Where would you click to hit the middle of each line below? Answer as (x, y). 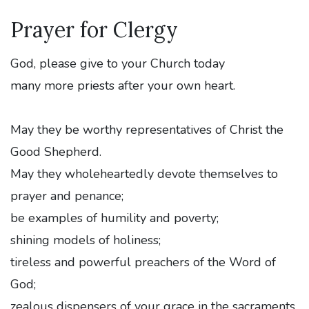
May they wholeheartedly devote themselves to (144, 173)
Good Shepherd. (56, 151)
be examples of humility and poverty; (114, 218)
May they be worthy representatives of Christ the (147, 129)
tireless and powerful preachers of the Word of (143, 262)
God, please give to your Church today (118, 63)
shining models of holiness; (86, 240)
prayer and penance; (67, 196)
